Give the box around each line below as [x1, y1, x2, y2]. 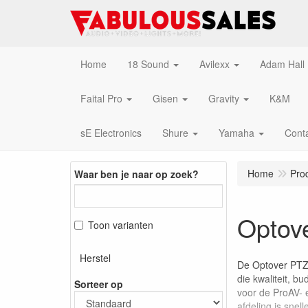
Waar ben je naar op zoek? [74, 166, 199, 181]
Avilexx [199, 57, 230, 71]
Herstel [80, 250, 111, 265]
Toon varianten [88, 217, 153, 232]
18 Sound [127, 57, 169, 71]
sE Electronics [80, 126, 142, 140]
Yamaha [219, 126, 254, 140]
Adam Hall [260, 57, 305, 71]
